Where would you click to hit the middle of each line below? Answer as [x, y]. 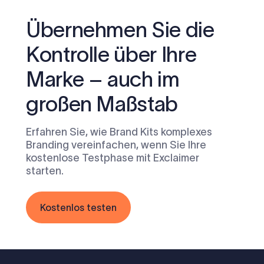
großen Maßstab [102, 104]
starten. [45, 171]
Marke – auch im [103, 79]
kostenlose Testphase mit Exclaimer [113, 158]
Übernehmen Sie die [120, 30]
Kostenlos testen [78, 208]
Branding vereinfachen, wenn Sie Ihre [116, 145]
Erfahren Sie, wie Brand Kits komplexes [119, 132]
